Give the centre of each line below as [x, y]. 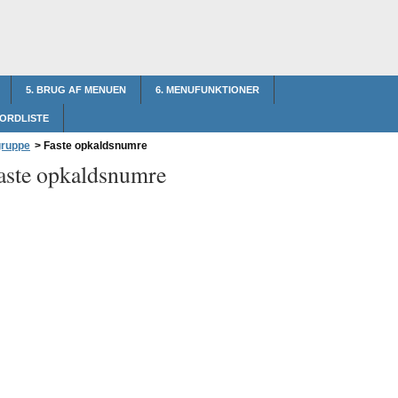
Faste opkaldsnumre [94, 146]
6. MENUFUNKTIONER [207, 90]
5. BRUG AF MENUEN [76, 90]
